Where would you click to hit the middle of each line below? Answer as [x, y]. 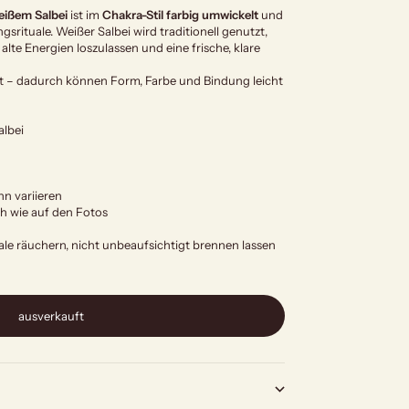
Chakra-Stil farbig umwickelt [180, 15]
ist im [85, 15]
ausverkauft [51, 316]
